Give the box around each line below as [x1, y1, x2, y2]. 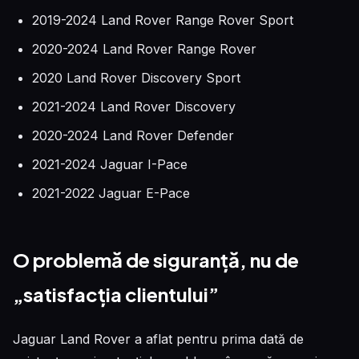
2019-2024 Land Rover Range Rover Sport [32, 12, 293, 29]
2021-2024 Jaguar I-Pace [32, 156, 188, 173]
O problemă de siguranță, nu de [13, 248, 299, 272]
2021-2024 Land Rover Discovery [32, 99, 236, 115]
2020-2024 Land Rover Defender [32, 127, 234, 144]
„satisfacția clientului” [13, 282, 219, 307]
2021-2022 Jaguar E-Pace [32, 185, 190, 202]
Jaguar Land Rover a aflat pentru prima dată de [13, 330, 304, 347]
